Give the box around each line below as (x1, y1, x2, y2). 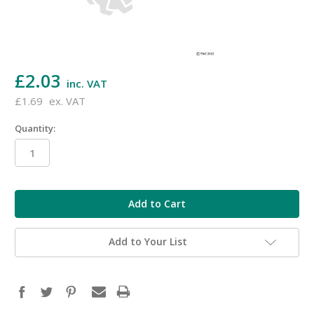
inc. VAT (66, 76, 107, 90)
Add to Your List (109, 235, 187, 249)
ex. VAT (48, 93, 86, 108)
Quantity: (15, 121, 55, 135)
